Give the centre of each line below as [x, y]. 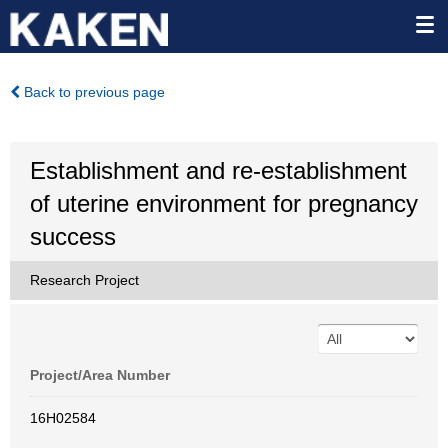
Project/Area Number [100, 375]
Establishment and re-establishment [218, 170]
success [73, 236]
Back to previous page [92, 92]
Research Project [84, 280]
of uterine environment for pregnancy [224, 203]
